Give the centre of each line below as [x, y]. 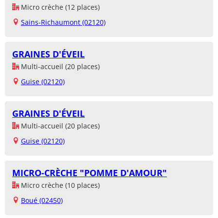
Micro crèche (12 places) [59, 7]
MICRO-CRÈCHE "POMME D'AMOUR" [90, 173]
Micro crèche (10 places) [59, 185]
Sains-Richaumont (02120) [63, 22]
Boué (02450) [42, 200]
